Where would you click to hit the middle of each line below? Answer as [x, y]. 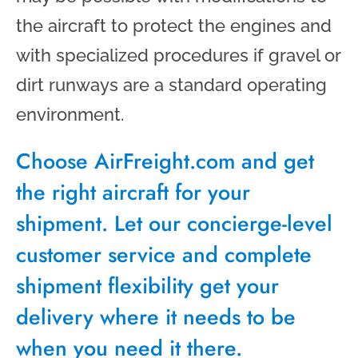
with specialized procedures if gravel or [178, 55]
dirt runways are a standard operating [171, 84]
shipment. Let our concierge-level [174, 223]
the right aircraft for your [133, 192]
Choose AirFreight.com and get [165, 161]
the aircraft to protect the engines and [174, 25]
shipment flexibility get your [147, 285]
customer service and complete [164, 254]
